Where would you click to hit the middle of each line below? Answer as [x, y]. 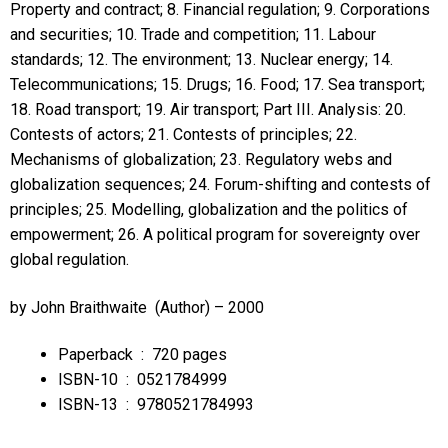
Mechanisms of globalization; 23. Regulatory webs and [200, 159]
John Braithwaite [90, 307]
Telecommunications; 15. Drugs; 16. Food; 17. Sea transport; [217, 84]
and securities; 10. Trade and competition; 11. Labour [192, 34]
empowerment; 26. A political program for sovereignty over [214, 234]
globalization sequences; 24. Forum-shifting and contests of [220, 184]
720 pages [189, 355]
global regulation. [69, 259]
